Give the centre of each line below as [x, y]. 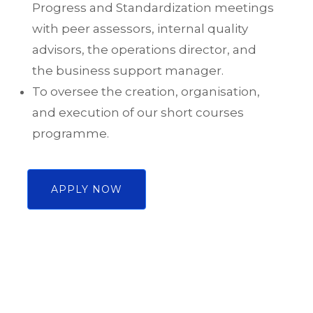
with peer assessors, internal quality [140, 29]
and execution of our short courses [138, 112]
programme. [71, 133]
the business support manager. [128, 71]
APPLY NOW [87, 189]
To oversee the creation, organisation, [146, 92]
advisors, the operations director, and [144, 50]
